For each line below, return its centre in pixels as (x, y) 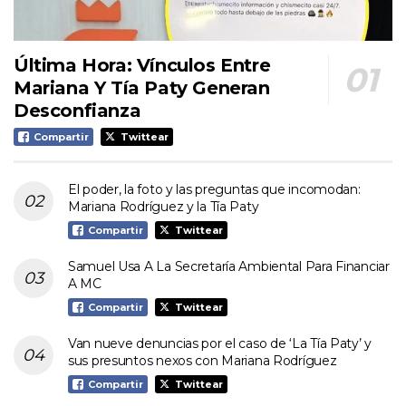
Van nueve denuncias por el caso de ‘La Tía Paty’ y (220, 343)
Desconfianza (77, 110)
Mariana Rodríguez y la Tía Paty (164, 206)
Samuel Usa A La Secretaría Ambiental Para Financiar (229, 266)
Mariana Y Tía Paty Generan (142, 87)
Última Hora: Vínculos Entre (142, 65)
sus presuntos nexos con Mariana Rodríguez (203, 360)
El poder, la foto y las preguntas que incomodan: (214, 189)
